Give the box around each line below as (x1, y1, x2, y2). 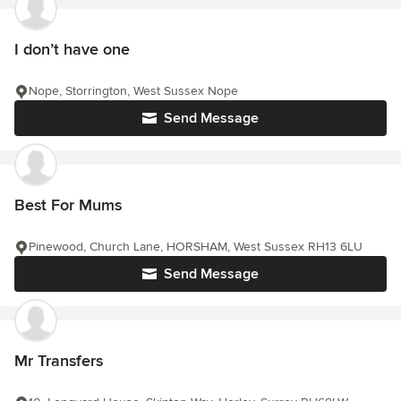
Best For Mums (14, 194, 122, 215)
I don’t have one (14, 38, 130, 59)
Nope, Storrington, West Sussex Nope (29, 82, 238, 98)
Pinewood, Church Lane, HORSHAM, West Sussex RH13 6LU (29, 238, 363, 254)
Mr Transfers (14, 350, 103, 371)
